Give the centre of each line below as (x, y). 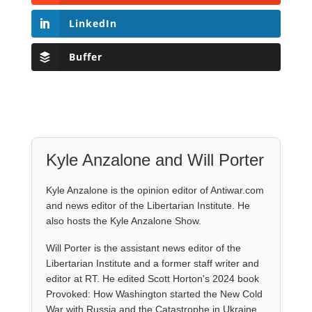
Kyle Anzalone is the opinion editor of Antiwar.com (155, 190)
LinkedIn (93, 24)
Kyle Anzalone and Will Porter (155, 159)
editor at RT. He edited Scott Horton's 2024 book (152, 278)
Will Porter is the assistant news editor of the (143, 248)
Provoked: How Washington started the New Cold (154, 294)
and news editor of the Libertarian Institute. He (148, 205)
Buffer (85, 56)
